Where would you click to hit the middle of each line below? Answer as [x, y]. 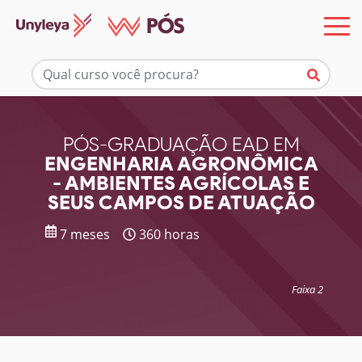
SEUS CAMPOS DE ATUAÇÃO [181, 202]
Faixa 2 [307, 289]
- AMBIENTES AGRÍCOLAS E [181, 183]
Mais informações [181, 63]
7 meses [83, 234]
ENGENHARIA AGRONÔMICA [181, 164]
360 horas [168, 234]
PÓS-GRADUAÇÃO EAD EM [181, 144]
